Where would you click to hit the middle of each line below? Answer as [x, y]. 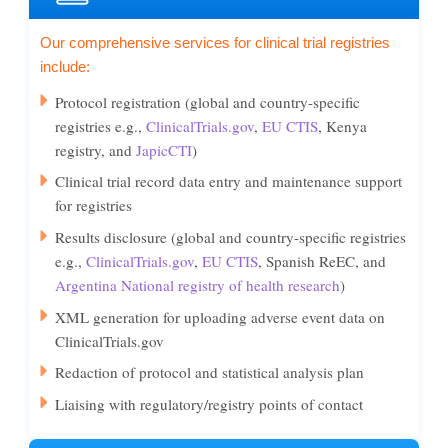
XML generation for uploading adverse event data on [220, 316]
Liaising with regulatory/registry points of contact [209, 403]
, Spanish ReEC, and [322, 260]
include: [65, 66]
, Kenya [343, 125]
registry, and [96, 149]
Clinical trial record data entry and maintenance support [229, 181]
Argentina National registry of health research [198, 284]
